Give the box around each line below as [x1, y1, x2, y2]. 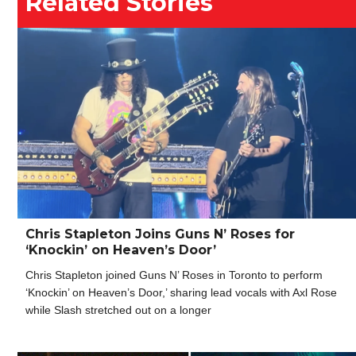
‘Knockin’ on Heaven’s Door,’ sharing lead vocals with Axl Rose [25, 286, 337, 300]
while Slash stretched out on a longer [25, 304, 211, 317]
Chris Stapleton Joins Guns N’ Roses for [25, 226, 295, 242]
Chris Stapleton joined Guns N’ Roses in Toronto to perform [25, 269, 323, 282]
